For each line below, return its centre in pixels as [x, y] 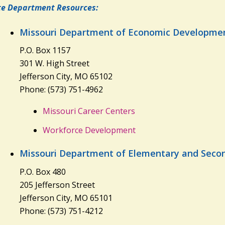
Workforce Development [89, 130]
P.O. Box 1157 [45, 50]
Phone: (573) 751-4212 [61, 211]
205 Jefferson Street [57, 185]
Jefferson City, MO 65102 [66, 77]
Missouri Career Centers [89, 111]
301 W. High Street [54, 64]
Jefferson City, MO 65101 [66, 198]
